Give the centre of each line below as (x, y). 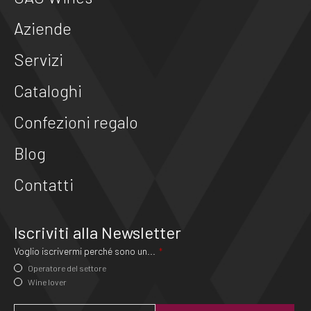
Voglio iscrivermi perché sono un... (85, 251)
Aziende (43, 28)
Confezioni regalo (76, 121)
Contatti (44, 184)
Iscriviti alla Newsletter (98, 232)
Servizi (39, 59)
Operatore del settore (67, 268)
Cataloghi (48, 90)
